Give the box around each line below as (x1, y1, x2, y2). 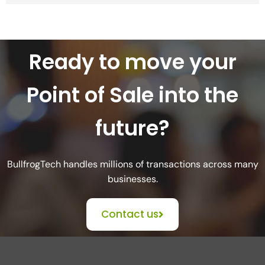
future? (95, 114, 170, 143)
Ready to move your (28, 47, 237, 77)
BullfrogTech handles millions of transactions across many (7, 158, 258, 171)
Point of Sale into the (27, 80, 238, 110)
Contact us (101, 207, 159, 222)
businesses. (107, 173, 158, 186)
